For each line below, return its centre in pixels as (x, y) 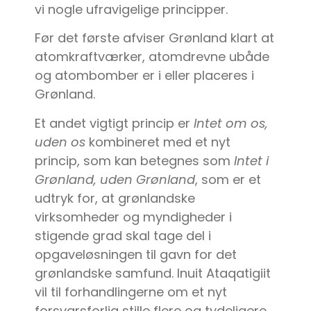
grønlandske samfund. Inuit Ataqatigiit (153, 273)
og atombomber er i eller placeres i (144, 76)
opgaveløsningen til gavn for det (136, 254)
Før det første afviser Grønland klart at (154, 38)
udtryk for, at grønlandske (115, 198)
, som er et (228, 179)
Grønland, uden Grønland (115, 179)
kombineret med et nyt (158, 142)
